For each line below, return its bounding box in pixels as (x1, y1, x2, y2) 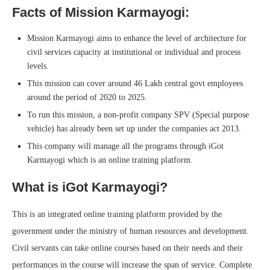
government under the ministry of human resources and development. (12, 227, 249, 236)
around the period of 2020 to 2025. (27, 93, 147, 102)
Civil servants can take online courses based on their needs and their (12, 243, 243, 253)
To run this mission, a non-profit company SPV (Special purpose (27, 110, 249, 120)
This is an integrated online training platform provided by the (12, 210, 222, 219)
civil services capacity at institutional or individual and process (27, 48, 240, 57)
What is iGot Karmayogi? (12, 180, 168, 195)
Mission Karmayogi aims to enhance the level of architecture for (27, 34, 246, 43)
